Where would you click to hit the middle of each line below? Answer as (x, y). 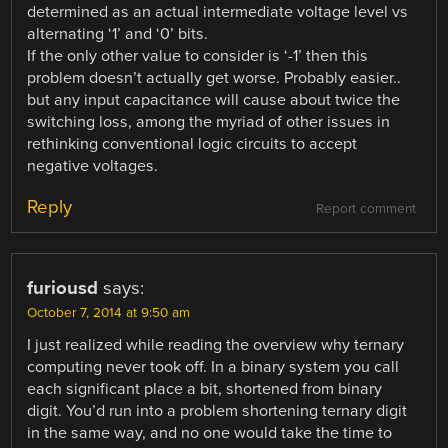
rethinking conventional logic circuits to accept (192, 144)
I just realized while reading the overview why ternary (216, 345)
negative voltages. (93, 166)
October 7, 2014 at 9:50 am (109, 313)
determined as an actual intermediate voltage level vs (218, 12)
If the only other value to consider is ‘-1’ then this (198, 56)
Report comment (365, 209)
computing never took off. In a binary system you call (213, 367)
